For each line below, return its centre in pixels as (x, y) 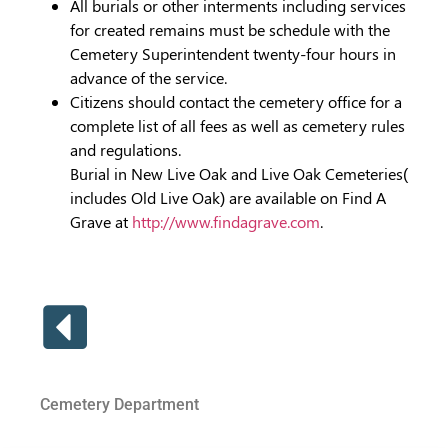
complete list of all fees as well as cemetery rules (237, 125)
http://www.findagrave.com (226, 221)
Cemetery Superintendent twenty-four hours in (233, 53)
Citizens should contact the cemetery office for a (236, 101)
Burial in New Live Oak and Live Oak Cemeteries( (239, 173)
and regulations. (125, 149)
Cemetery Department (119, 405)
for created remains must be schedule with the (230, 29)
